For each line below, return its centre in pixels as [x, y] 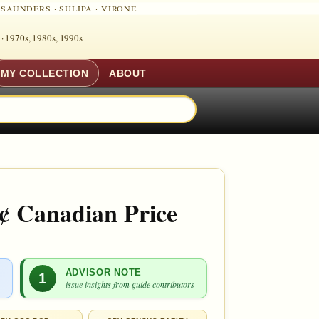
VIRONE [119, 9]
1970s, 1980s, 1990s [44, 38]
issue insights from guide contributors [130, 284]
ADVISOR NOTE [104, 272]
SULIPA [76, 9]
